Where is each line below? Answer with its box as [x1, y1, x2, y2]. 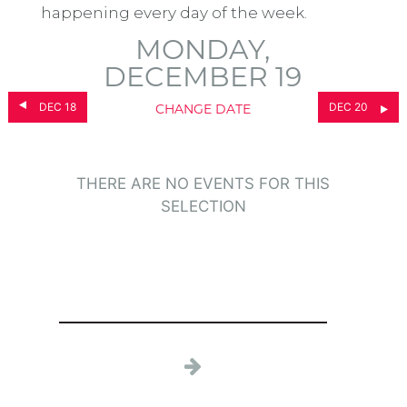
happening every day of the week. [40, 3, 307, 22]
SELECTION [160, 196, 246, 215]
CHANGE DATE [154, 103, 251, 117]
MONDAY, [135, 37, 270, 66]
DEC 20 [329, 99, 369, 114]
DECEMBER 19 [104, 65, 302, 94]
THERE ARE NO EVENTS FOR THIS [76, 174, 331, 193]
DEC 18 [38, 99, 76, 114]
